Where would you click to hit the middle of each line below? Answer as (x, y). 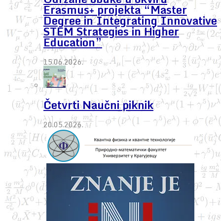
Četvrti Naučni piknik (98, 105)
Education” (73, 42)
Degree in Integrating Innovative (130, 20)
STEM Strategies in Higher (111, 31)
